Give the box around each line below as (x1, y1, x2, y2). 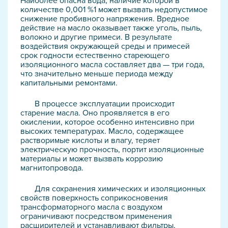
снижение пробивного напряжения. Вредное (20, 14, 189, 24)
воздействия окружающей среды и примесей (20, 41, 190, 51)
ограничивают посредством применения (20, 211, 172, 221)
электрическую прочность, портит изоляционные (20, 145, 204, 155)
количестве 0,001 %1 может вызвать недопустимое (20, 5, 208, 15)
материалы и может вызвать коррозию (20, 154, 163, 164)
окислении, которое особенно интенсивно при (20, 117, 194, 127)
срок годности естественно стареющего (20, 50, 169, 61)
